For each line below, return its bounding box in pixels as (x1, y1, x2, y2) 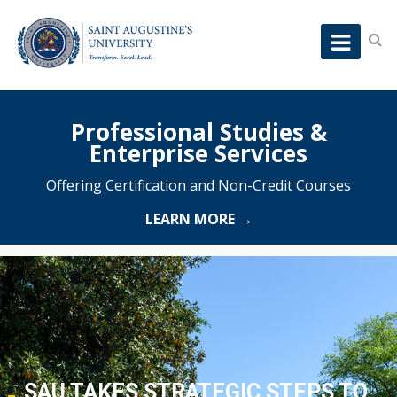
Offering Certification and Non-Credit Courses (46, 175, 351, 196)
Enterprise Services (90, 137, 307, 170)
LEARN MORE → (144, 209, 253, 230)
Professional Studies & (70, 116, 327, 149)
